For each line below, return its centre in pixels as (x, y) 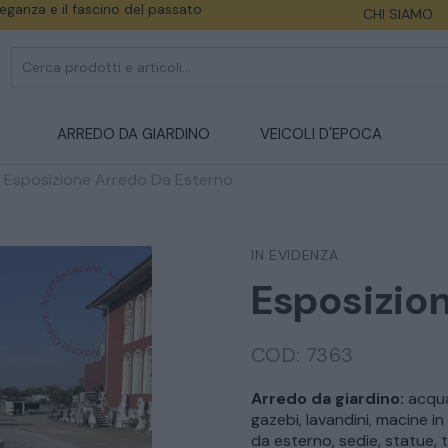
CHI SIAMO (398, 14)
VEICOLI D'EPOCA (320, 134)
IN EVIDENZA (294, 255)
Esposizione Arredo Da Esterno (118, 179)
